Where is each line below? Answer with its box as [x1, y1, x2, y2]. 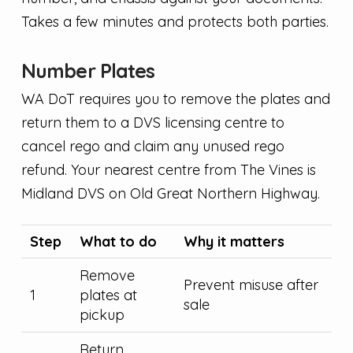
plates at [80, 286, 138, 305]
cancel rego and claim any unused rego [20, 137, 284, 156]
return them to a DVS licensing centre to [20, 113, 284, 132]
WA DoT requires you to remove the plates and [20, 90, 330, 109]
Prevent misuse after [184, 276, 319, 295]
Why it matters [184, 232, 285, 251]
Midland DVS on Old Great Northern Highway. [20, 184, 320, 203]
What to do [80, 232, 158, 251]
